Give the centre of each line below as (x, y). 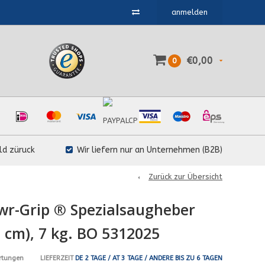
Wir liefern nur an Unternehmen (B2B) (150, 150)
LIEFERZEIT (56, 258)
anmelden (190, 12)
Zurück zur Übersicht (185, 177)
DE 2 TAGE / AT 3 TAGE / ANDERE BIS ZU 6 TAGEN (148, 258)
